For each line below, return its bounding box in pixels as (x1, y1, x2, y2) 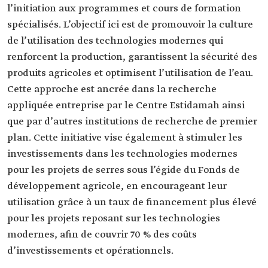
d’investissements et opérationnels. (7, 245, 173, 258)
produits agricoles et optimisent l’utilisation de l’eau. (7, 67, 253, 80)
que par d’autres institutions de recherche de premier (7, 115, 257, 129)
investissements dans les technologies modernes (7, 148, 237, 161)
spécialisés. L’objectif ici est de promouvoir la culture (7, 19, 253, 32)
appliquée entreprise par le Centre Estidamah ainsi (7, 99, 245, 112)
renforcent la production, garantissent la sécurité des (7, 51, 257, 64)
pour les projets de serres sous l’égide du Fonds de (7, 164, 240, 177)
